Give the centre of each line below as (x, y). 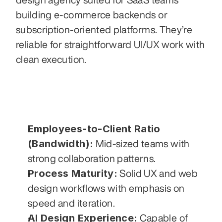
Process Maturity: (73, 173)
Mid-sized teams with (141, 143)
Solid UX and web (157, 173)
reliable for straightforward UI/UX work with (111, 44)
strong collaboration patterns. (92, 158)
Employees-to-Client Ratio (94, 129)
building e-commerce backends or (92, 14)
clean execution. (51, 59)
